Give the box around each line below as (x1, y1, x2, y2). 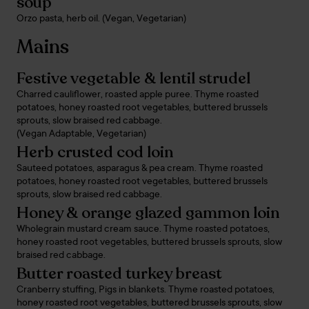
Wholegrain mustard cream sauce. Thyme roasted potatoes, (17, 224, 270, 235)
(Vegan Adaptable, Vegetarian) (17, 129, 146, 140)
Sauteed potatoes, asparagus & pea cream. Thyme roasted (17, 163, 263, 175)
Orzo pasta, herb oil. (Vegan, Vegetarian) (17, 14, 186, 25)
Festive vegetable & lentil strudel (17, 68, 250, 89)
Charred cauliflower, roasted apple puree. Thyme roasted (17, 90, 259, 101)
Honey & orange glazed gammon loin (17, 202, 279, 223)
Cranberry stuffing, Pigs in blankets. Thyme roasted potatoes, (17, 285, 275, 296)
